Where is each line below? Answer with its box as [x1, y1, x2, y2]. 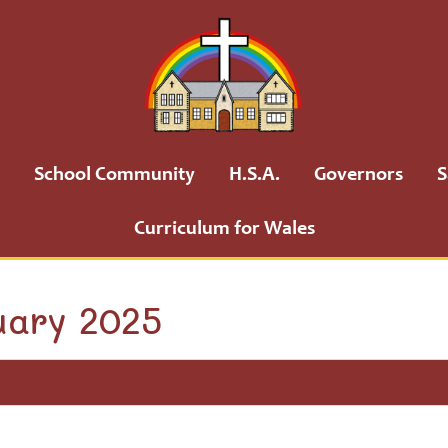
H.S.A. [229, 166, 280, 186]
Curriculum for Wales [133, 220, 315, 240]
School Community [34, 166, 195, 186]
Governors [314, 166, 403, 186]
